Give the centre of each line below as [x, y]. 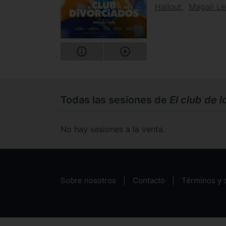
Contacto [149, 181]
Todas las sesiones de [115, 100]
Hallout [168, 7]
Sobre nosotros [88, 181]
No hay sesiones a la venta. [113, 129]
